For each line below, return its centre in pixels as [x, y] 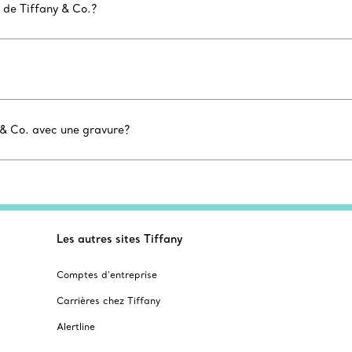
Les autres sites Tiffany [120, 239]
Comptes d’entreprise [107, 275]
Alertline [76, 326]
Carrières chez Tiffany [108, 301]
